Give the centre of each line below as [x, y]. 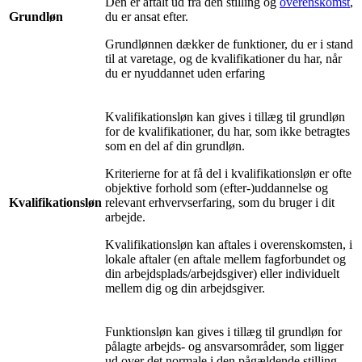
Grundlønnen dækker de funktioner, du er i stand [229, 44]
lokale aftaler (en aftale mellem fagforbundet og [225, 259]
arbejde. [125, 217]
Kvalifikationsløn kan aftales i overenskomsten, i [229, 245]
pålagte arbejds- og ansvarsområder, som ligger [224, 347]
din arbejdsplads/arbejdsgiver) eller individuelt [222, 274]
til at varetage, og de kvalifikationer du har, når [223, 59]
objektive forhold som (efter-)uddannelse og [217, 188]
